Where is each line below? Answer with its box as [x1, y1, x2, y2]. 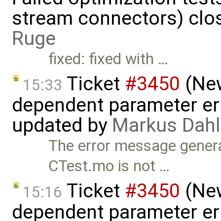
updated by [12, 114, 112, 137]
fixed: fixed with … [48, 50, 169, 69]
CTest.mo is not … [48, 157, 170, 176]
